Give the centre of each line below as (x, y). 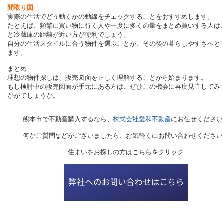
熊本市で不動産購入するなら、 (68, 119)
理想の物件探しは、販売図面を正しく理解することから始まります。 (108, 78)
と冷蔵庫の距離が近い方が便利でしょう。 (70, 35)
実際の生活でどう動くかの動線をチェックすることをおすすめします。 (111, 17)
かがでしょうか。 (33, 96)
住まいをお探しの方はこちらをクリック (126, 152)
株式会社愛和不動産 (142, 119)
